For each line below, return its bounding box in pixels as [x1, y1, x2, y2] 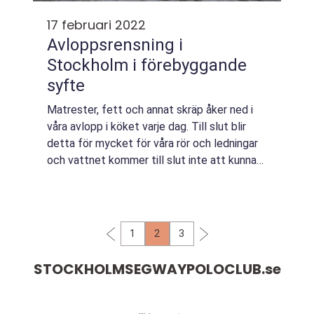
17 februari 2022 [47, 16, 146, 34]
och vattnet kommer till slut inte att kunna [47, 153, 257, 167]
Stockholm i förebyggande [47, 55, 247, 75]
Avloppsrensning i [47, 35, 183, 55]
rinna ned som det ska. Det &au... [47, 170, 205, 184]
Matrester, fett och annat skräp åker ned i [47, 103, 253, 116]
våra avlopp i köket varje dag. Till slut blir [47, 120, 246, 133]
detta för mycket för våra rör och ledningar [47, 137, 258, 150]
